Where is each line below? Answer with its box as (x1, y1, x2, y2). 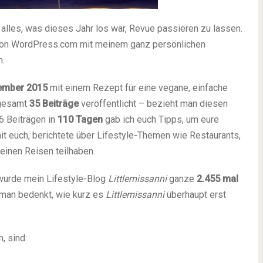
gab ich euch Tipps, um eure (103, 114, 219, 125)
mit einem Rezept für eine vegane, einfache (48, 82, 228, 93)
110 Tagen (58, 114, 103, 125)
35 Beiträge (29, 98, 79, 109)
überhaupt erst (164, 189, 226, 200)
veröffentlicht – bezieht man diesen (79, 98, 228, 109)
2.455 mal (197, 173, 238, 184)
